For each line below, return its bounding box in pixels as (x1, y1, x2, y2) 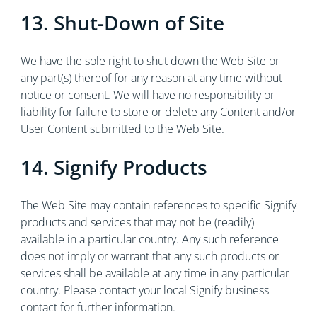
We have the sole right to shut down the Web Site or (20, 53, 279, 69)
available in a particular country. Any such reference (20, 231, 279, 247)
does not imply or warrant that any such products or (20, 248, 279, 264)
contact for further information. (20, 299, 175, 315)
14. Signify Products (20, 154, 207, 180)
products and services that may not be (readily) (20, 214, 254, 230)
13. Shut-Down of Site (20, 9, 224, 36)
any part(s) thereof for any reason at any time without (20, 70, 282, 86)
